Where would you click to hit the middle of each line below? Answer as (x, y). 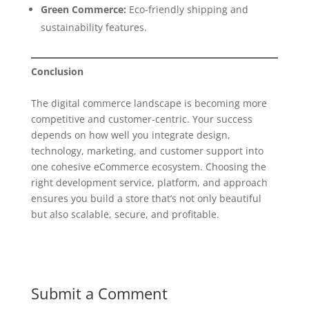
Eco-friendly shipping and (187, 9)
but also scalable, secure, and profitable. (125, 214)
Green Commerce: (83, 9)
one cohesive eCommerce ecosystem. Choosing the (148, 167)
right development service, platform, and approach (149, 182)
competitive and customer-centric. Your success (141, 119)
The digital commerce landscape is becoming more (149, 103)
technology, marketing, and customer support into (147, 151)
